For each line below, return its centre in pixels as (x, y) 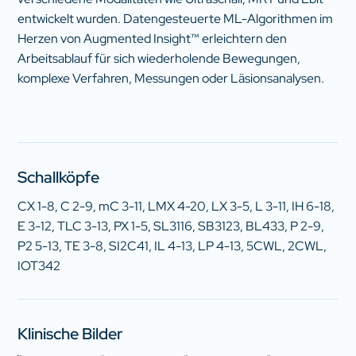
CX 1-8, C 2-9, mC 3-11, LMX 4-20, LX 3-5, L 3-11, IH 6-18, (176, 207)
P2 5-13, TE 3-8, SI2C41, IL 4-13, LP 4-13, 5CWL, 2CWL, (172, 246)
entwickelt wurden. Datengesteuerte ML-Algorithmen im (176, 18)
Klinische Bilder (70, 333)
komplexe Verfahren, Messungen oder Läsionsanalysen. (171, 78)
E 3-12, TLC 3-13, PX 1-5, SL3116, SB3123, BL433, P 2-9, (171, 226)
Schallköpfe (59, 177)
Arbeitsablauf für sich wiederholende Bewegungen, (159, 58)
